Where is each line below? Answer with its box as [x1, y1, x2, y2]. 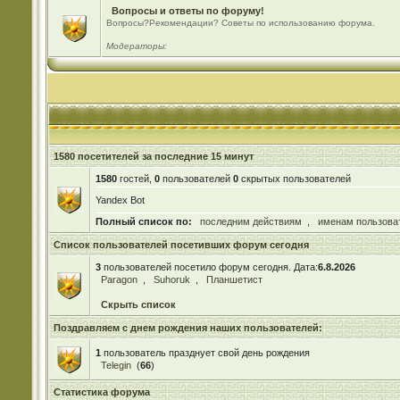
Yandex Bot [95, 195, 145, 205]
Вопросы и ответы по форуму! [111, 5, 264, 16]
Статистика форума [53, 387, 150, 397]
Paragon [100, 274, 137, 285]
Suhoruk [153, 274, 190, 285]
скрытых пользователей [237, 173, 351, 184]
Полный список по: [95, 216, 192, 227]
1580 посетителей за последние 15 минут [53, 151, 254, 162]
